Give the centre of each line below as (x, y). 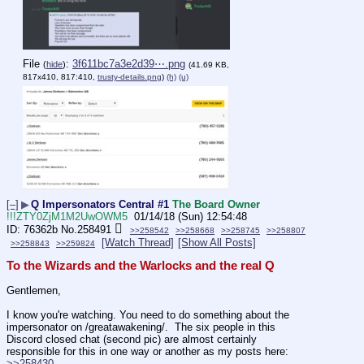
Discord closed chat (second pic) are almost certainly (132, 340)
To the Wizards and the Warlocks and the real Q (141, 265)
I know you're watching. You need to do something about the (148, 315)
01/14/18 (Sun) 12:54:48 (191, 216)
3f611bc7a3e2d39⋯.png (129, 63)
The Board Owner (216, 204)
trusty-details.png (130, 76)
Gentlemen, (34, 291)
